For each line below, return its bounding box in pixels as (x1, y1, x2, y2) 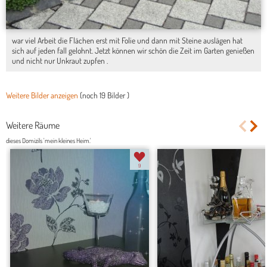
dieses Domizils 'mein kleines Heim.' (6, 136, 91, 145)
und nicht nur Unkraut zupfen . (12, 55, 108, 66)
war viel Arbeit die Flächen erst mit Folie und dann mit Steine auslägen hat (12, 35, 243, 46)
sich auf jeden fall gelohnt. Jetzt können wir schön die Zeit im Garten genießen (12, 45, 254, 56)
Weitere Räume (6, 119, 60, 131)
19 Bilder (100, 90, 127, 101)
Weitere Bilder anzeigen (6, 90, 78, 101)
